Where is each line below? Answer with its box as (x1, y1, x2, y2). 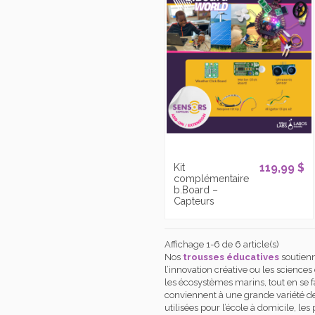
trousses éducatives (182, 252, 279, 263)
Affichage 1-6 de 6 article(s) (164, 239, 279, 250)
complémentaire (173, 173, 249, 185)
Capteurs (173, 195, 214, 207)
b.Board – (173, 184, 218, 196)
